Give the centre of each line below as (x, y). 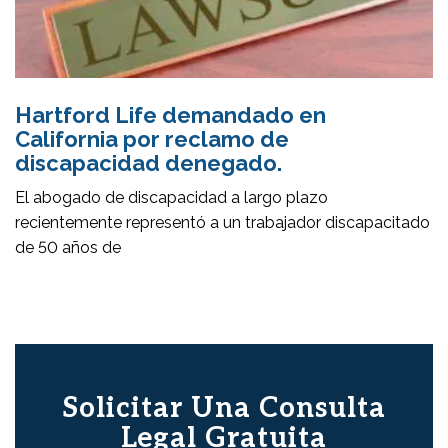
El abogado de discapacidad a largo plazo (171, 198)
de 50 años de (68, 248)
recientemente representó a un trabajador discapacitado (222, 223)
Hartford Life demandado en (170, 115)
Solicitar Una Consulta (224, 409)
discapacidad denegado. (148, 163)
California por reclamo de (152, 139)
